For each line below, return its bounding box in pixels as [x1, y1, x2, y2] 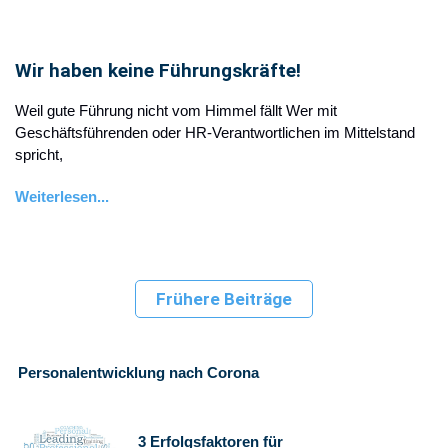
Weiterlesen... [15, 188, 109, 205]
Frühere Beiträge [156, 289, 292, 309]
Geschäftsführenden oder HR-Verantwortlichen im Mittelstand [15, 124, 415, 141]
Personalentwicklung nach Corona [18, 364, 259, 381]
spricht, [15, 146, 63, 163]
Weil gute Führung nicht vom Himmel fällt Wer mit [15, 102, 337, 119]
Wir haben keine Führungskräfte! [15, 59, 301, 82]
